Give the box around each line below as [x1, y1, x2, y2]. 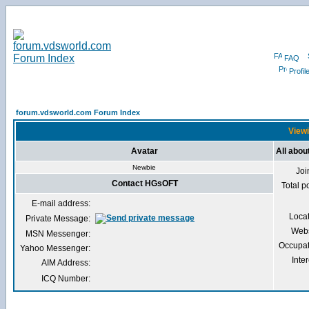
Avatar [131, 146, 158, 156]
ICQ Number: [41, 274, 90, 283]
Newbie [132, 163, 156, 171]
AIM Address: [41, 258, 90, 268]
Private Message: [26, 214, 90, 223]
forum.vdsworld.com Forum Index [16, 108, 140, 117]
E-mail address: [32, 199, 90, 208]
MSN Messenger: [26, 229, 90, 239]
